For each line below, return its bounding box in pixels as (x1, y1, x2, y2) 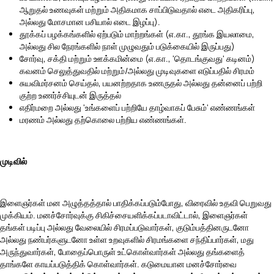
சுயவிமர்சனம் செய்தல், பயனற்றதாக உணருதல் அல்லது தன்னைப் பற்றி (20, 76, 262, 89)
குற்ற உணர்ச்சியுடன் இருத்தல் (20, 89, 121, 101)
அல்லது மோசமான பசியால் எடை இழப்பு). (20, 15, 160, 28)
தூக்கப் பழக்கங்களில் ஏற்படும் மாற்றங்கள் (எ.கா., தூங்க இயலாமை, (20, 28, 254, 40)
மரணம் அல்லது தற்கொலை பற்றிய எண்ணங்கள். (20, 113, 187, 125)
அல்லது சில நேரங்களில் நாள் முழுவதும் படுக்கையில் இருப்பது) (20, 40, 235, 52)
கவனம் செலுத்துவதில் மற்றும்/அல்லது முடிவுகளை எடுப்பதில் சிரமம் (20, 64, 254, 76)
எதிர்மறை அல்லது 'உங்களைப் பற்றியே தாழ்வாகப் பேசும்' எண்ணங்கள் (20, 101, 255, 113)
